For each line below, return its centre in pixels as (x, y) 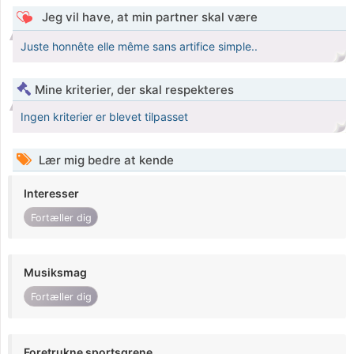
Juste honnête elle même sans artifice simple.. (139, 47)
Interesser (51, 194)
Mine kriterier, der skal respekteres (134, 90)
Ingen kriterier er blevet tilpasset (104, 117)
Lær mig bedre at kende (105, 160)
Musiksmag (55, 273)
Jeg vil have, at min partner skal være (148, 17)
